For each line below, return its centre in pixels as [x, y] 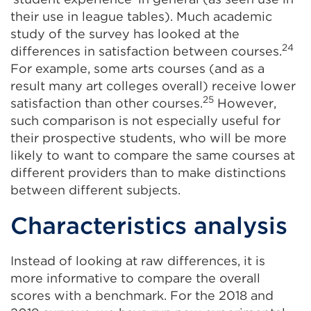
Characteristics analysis [149, 226]
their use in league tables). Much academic [141, 17]
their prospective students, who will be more [149, 138]
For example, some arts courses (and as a [137, 69]
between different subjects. [95, 190]
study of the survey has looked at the [125, 34]
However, [245, 103]
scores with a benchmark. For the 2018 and [142, 296]
